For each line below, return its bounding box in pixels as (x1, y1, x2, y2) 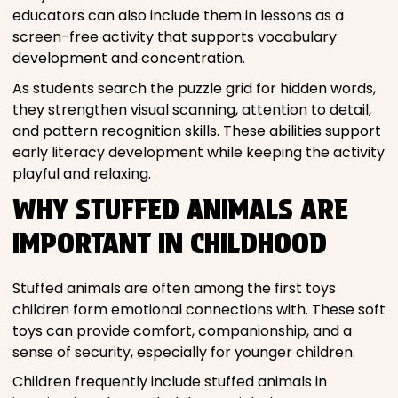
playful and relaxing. (12, 163, 151, 184)
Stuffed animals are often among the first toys (12, 277, 336, 298)
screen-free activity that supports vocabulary (12, 27, 337, 48)
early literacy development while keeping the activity (12, 141, 385, 163)
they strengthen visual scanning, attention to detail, (12, 99, 371, 120)
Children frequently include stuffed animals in (12, 371, 327, 393)
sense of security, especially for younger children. (12, 341, 355, 362)
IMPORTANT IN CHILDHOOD (12, 226, 327, 261)
